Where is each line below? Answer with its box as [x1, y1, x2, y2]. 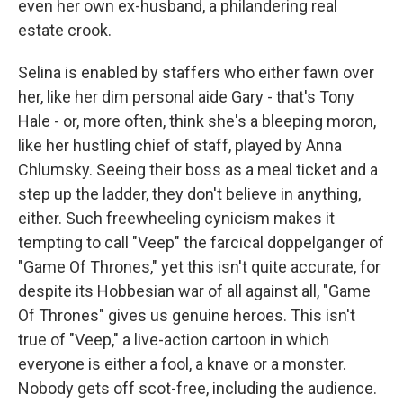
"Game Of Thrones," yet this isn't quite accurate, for [18, 257, 381, 276]
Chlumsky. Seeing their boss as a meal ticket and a [18, 160, 378, 179]
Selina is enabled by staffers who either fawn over [18, 63, 374, 82]
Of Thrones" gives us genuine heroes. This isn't [18, 306, 355, 325]
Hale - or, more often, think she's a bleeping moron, [18, 112, 376, 130]
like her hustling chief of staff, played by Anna [18, 136, 342, 155]
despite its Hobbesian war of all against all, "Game [18, 282, 371, 300]
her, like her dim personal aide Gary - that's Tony [18, 87, 354, 106]
